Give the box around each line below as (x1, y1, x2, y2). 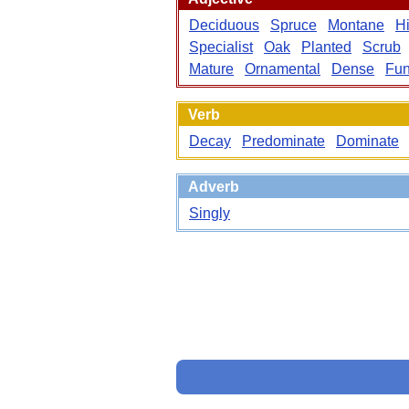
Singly (189, 205, 230, 221)
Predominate (242, 133, 325, 149)
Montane (328, 17, 384, 33)
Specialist (189, 39, 253, 55)
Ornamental (245, 61, 320, 77)
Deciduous (189, 17, 259, 33)
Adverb (188, 179, 239, 194)
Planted (301, 39, 351, 55)
